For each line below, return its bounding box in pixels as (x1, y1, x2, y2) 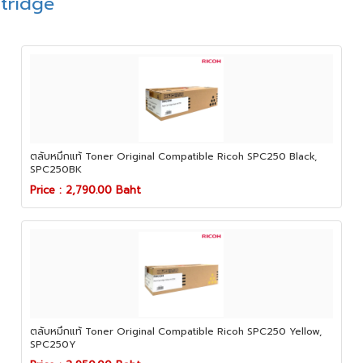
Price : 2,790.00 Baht (30, 182, 142, 198)
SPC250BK (30, 162, 83, 177)
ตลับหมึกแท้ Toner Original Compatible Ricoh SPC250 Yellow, (30, 324, 322, 339)
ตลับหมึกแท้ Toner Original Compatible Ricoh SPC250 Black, (30, 149, 318, 164)
